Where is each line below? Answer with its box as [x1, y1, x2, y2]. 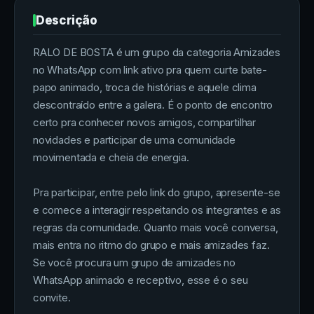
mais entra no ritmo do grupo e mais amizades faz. [33, 238, 270, 252]
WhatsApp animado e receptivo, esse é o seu [33, 273, 248, 287]
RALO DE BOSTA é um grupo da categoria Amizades [33, 45, 280, 59]
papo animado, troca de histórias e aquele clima [33, 80, 257, 94]
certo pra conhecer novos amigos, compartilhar [33, 115, 257, 129]
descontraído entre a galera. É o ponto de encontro [33, 97, 273, 111]
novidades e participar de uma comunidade [33, 132, 235, 146]
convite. [33, 290, 71, 304]
